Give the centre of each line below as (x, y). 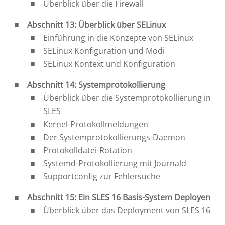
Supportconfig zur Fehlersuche (102, 176)
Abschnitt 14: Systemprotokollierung (96, 85)
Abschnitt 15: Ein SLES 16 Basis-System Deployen (119, 197)
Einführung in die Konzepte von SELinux (119, 37)
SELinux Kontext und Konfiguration (109, 64)
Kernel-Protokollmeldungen (96, 124)
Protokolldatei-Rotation (88, 150)
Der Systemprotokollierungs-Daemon (115, 137)
